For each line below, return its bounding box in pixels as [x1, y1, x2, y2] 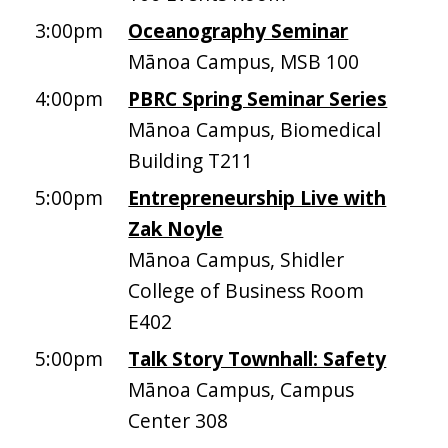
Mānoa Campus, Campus [128, 376, 355, 404]
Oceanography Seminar [128, 17, 349, 45]
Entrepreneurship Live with [128, 184, 387, 212]
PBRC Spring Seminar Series [128, 85, 388, 113]
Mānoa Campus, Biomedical [128, 116, 382, 144]
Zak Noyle [128, 215, 224, 243]
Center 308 [128, 407, 229, 435]
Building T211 [128, 147, 254, 175]
